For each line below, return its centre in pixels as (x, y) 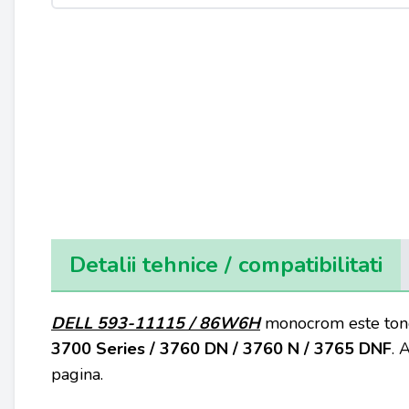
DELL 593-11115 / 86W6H (156, 323)
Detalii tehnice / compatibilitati (226, 265)
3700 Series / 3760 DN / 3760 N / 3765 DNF (221, 349)
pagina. (79, 374)
